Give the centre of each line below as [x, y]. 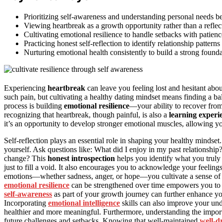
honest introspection [81, 159]
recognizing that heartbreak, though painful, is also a [86, 115]
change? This [26, 159]
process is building [34, 106]
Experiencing [26, 88]
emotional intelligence [84, 203]
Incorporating [26, 203]
